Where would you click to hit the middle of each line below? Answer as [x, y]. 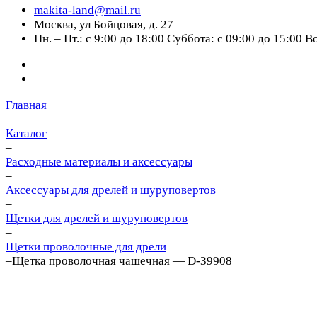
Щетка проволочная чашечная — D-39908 [122, 261]
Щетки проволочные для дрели [86, 247]
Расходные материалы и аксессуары [99, 162]
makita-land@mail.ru [87, 10]
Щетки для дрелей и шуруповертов [97, 218]
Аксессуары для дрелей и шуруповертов [111, 190]
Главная [26, 105]
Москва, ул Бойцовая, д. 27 [104, 24]
